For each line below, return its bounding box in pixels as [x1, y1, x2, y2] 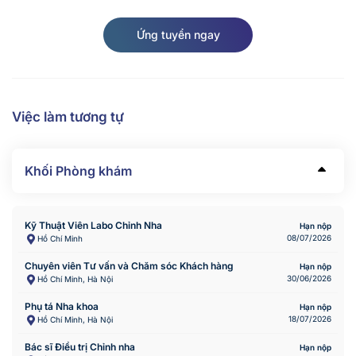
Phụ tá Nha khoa [25, 300, 99, 312]
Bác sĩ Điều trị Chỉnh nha [25, 340, 135, 353]
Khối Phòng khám [25, 162, 135, 179]
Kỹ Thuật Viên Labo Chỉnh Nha [25, 219, 162, 231]
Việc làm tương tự [12, 108, 124, 125]
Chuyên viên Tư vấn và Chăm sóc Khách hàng [25, 259, 234, 272]
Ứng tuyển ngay [136, 27, 220, 41]
